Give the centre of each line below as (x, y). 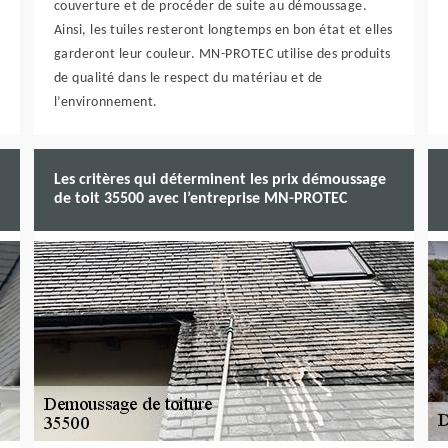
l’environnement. (105, 102)
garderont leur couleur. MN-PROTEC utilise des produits (222, 54)
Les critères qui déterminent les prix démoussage (219, 180)
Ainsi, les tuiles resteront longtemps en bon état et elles (223, 30)
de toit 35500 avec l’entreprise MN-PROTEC (200, 199)
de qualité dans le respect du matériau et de (188, 78)
